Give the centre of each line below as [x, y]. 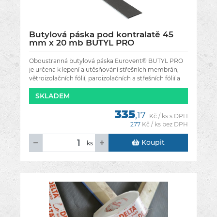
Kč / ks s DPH [169, 116]
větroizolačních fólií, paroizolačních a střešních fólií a [105, 78]
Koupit [152, 143]
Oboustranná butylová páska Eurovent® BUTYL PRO [106, 61]
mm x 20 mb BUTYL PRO [82, 43]
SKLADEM [53, 96]
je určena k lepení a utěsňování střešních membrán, [104, 70]
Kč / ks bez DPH [165, 124]
